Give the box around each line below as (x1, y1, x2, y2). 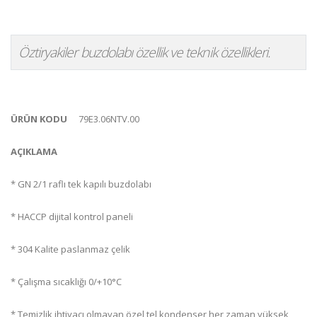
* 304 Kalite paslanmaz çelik (11, 243, 130, 255)
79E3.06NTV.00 (79, 113, 139, 125)
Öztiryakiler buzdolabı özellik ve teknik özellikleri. (18, 42, 271, 62)
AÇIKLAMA (11, 145, 57, 158)
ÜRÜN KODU (11, 113, 67, 125)
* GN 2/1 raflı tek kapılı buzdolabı (11, 178, 151, 190)
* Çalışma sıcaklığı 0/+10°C (11, 275, 122, 288)
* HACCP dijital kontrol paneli (11, 210, 133, 223)
